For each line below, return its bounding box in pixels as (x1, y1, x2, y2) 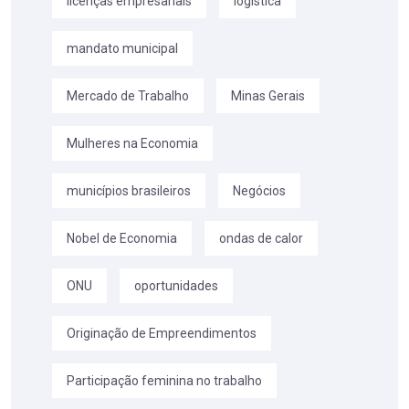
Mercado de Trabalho (67, 89, 189, 104)
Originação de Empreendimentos (67, 326, 257, 341)
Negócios (233, 184, 286, 199)
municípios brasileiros (67, 184, 191, 199)
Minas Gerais (231, 89, 305, 104)
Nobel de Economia (67, 231, 177, 246)
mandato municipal (67, 41, 178, 57)
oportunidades (134, 278, 218, 294)
